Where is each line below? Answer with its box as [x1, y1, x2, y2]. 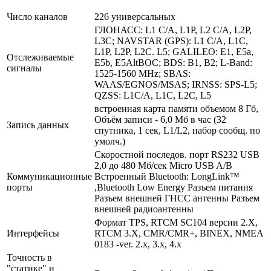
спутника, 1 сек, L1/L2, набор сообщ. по [94, 125, 260, 135]
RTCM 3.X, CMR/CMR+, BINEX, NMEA [94, 227, 263, 238]
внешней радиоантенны [94, 203, 194, 214]
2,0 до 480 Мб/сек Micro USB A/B [94, 160, 232, 171]
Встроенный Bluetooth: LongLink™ [94, 171, 240, 181]
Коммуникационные [7, 171, 92, 181]
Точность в [7, 252, 52, 263]
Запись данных [7, 119, 69, 130]
